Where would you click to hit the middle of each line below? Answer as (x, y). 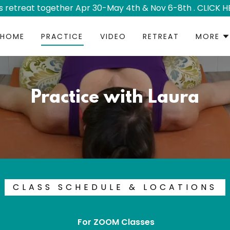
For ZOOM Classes (115, 222)
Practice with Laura (115, 98)
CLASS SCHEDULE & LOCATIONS (115, 187)
